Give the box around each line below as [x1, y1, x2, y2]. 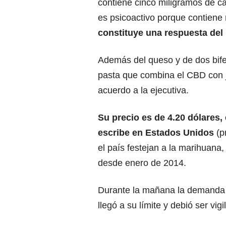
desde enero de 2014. [98, 158, 186, 168]
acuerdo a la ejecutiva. [98, 85, 189, 95]
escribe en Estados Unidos [98, 128, 214, 138]
